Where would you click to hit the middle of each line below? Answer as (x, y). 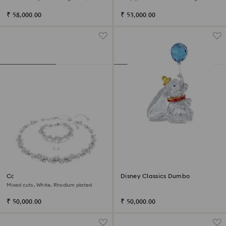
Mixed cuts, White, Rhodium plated (49, 185)
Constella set (26, 176)
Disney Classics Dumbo (155, 176)
